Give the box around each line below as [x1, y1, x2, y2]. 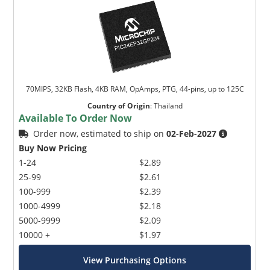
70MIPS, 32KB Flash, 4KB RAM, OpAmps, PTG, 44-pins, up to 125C [25, 83, 244, 94]
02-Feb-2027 [166, 127, 217, 139]
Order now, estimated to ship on [33, 127, 167, 139]
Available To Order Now [19, 111, 133, 125]
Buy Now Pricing [19, 142, 87, 154]
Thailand [153, 100, 183, 111]
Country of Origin [87, 100, 150, 111]
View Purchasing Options [83, 254, 187, 266]
